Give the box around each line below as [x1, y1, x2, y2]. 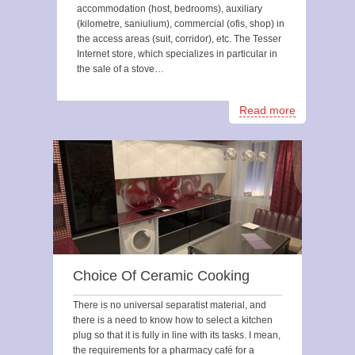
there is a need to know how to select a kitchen [73, 315, 273, 326]
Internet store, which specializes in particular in [77, 48, 277, 59]
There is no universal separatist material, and [73, 300, 266, 311]
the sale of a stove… [77, 63, 164, 74]
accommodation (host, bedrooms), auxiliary [77, 3, 262, 14]
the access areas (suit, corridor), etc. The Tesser [77, 33, 281, 44]
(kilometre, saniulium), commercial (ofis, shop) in [77, 18, 284, 29]
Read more [239, 104, 296, 116]
